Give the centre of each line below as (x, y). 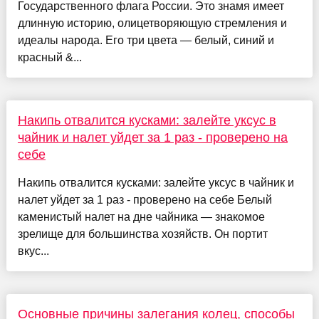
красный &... (49, 58)
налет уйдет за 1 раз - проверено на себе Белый (145, 200)
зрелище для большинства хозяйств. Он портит (142, 234)
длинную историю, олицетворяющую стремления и (152, 23)
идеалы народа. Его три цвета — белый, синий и (146, 41)
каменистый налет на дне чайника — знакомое (141, 217)
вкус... (33, 251)
